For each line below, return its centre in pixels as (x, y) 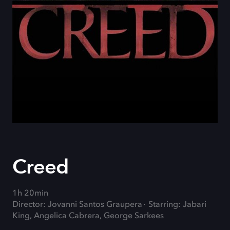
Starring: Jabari (177, 205)
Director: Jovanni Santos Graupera (77, 205)
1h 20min (30, 194)
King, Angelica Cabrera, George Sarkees (88, 216)
